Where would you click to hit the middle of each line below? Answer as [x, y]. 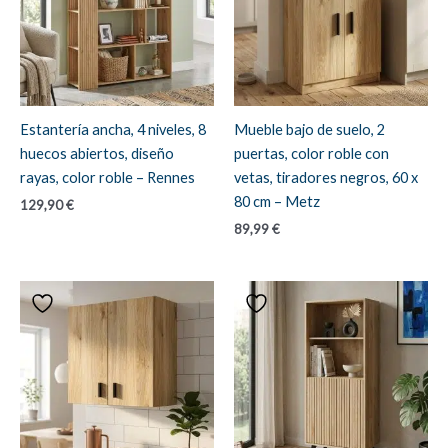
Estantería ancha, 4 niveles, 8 [113, 129]
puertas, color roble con [311, 153]
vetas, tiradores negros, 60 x [326, 177]
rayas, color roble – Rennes [107, 177]
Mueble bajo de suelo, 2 [309, 129]
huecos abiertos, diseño [97, 153]
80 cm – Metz [277, 201]
